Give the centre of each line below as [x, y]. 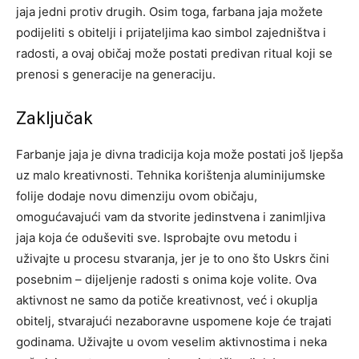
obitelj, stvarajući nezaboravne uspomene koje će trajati [174, 321]
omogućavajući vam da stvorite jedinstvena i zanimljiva [171, 217]
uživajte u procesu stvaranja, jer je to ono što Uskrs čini [173, 258]
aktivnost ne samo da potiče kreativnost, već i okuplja [167, 300]
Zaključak [54, 118]
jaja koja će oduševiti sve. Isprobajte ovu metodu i [157, 238]
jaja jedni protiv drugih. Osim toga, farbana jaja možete [169, 12]
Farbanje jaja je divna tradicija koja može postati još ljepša [179, 154]
